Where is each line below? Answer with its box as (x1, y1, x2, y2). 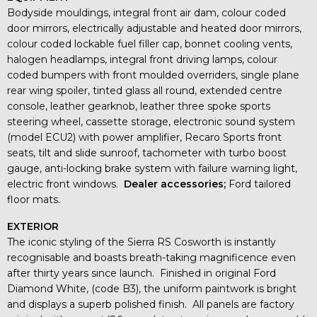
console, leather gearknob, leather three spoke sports (7, 99, 270, 113)
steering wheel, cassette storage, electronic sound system (7, 115, 295, 128)
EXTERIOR (7, 219, 59, 233)
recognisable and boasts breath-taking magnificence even (7, 250, 296, 264)
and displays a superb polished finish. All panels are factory (7, 297, 294, 311)
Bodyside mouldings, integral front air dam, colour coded (7, 6, 286, 19)
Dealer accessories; (124, 177, 226, 190)
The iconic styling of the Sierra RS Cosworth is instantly (7, 235, 276, 248)
